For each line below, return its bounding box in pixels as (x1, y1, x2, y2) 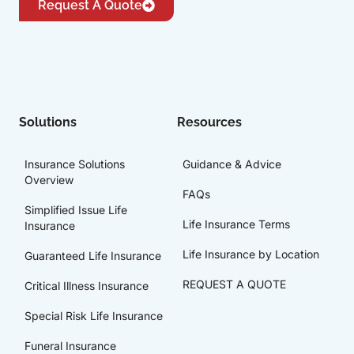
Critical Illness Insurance (24, 279, 149, 293)
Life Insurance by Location (183, 247, 319, 262)
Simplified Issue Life (24, 203, 127, 217)
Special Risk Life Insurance (24, 309, 163, 323)
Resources (177, 115, 242, 130)
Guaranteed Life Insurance (24, 249, 161, 263)
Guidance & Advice (183, 157, 281, 171)
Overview (24, 173, 73, 187)
